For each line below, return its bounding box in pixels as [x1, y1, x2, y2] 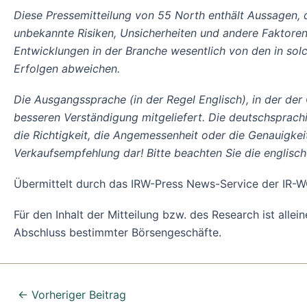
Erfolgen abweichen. [14, 61, 120, 75]
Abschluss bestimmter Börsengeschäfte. [14, 225, 221, 240]
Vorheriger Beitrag [28, 288, 126, 302]
